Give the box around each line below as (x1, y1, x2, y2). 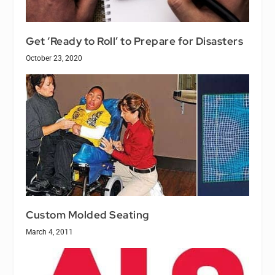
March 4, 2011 (26, 228, 74, 237)
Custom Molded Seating (26, 208, 149, 222)
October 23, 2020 (26, 54, 83, 63)
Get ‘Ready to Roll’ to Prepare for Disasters (26, 34, 244, 48)
